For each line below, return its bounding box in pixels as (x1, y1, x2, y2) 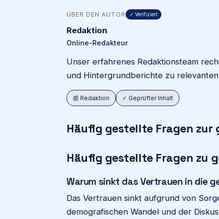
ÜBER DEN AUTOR (66, 10, 126, 18)
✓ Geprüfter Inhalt (122, 94, 173, 102)
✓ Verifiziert (130, 11, 157, 17)
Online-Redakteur (66, 39, 128, 47)
